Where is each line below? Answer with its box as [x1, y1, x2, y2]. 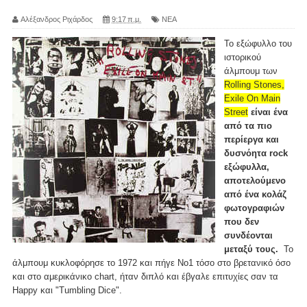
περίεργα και [224, 134, 279, 145]
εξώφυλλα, [224, 161, 269, 172]
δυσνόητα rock [224, 147, 288, 158]
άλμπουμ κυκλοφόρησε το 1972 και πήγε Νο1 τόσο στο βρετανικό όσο [12, 257, 291, 268]
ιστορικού [224, 51, 261, 62]
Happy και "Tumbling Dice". [12, 284, 122, 295]
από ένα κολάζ [224, 188, 286, 199]
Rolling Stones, [224, 79, 284, 90]
